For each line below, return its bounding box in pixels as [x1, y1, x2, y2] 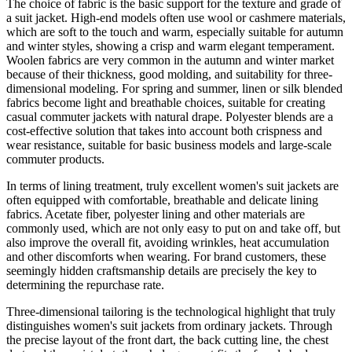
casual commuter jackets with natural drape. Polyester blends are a [6, 109, 333, 123]
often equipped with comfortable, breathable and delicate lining [6, 192, 318, 207]
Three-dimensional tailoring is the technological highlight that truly [6, 304, 335, 318]
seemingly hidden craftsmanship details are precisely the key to [6, 263, 317, 277]
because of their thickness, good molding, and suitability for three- [6, 67, 332, 81]
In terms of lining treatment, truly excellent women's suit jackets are [6, 178, 339, 192]
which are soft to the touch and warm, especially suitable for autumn [6, 24, 343, 38]
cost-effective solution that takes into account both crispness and [6, 123, 322, 137]
